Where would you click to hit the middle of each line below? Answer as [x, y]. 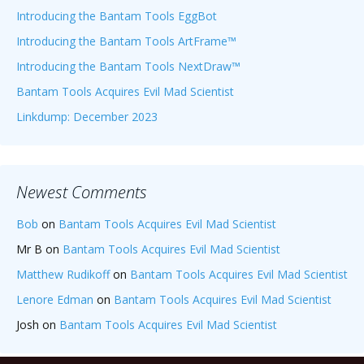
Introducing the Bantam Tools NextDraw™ [128, 67]
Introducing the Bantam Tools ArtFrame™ [126, 41]
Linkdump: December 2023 [87, 117]
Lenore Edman [55, 300]
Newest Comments [82, 193]
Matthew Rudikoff [63, 275]
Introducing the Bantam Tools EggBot [117, 16]
